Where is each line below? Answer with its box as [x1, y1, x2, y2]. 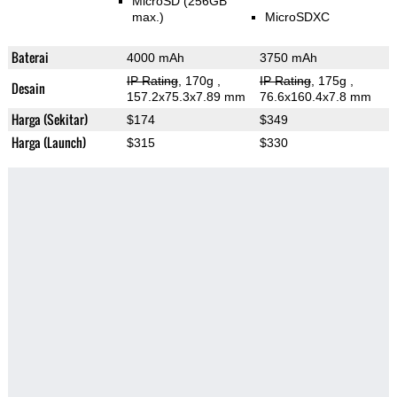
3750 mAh [259, 51, 317, 66]
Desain [11, 79, 45, 98]
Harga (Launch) [11, 133, 86, 152]
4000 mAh [126, 51, 184, 66]
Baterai [11, 48, 49, 67]
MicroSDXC [264, 10, 330, 25]
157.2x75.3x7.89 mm [126, 90, 245, 105]
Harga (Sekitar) [11, 110, 88, 129]
